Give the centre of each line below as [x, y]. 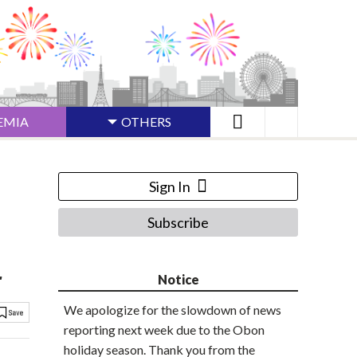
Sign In [170, 187]
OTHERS [146, 122]
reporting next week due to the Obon [164, 330]
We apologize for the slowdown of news [173, 310]
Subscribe [178, 223]
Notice [178, 280]
